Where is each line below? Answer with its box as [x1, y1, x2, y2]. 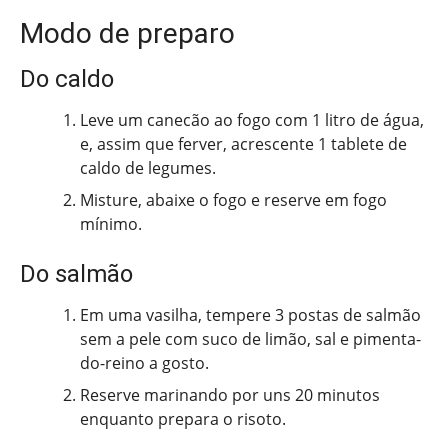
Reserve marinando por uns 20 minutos [80, 383, 380, 406]
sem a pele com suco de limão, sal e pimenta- [80, 327, 421, 350]
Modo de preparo [20, 16, 235, 50]
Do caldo [20, 64, 114, 93]
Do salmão [20, 259, 133, 288]
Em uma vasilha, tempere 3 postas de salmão [80, 303, 421, 326]
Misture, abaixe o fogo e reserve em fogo [80, 188, 387, 211]
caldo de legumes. [80, 156, 216, 179]
